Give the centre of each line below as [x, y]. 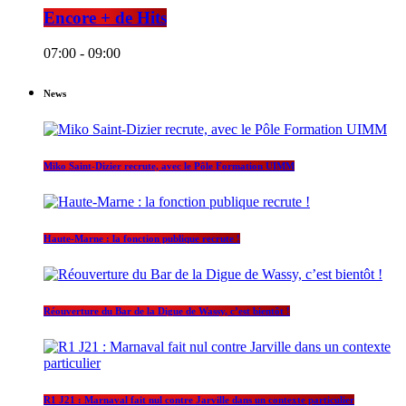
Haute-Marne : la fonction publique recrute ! [142, 238]
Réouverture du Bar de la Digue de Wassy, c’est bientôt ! [167, 310]
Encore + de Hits [105, 18]
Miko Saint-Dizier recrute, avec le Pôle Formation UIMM [169, 166]
